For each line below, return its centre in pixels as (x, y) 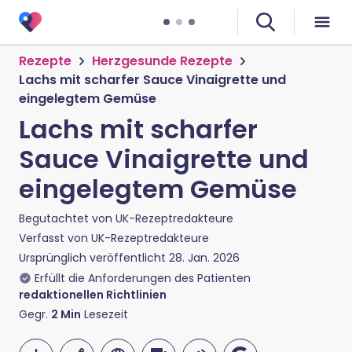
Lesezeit (104, 314)
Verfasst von (55, 238)
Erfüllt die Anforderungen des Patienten (143, 278)
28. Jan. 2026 (204, 258)
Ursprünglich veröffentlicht (92, 258)
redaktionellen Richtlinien (93, 295)
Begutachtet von (67, 218)
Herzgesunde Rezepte (162, 61)
